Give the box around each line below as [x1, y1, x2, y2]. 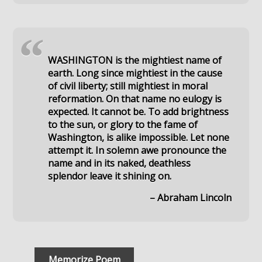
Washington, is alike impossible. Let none [48, 130, 230, 144]
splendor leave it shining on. [48, 169, 172, 182]
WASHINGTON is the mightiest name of [48, 53, 222, 67]
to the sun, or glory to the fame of [48, 118, 198, 131]
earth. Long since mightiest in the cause [48, 66, 223, 80]
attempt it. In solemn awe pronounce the [48, 143, 227, 157]
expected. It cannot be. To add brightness [48, 105, 229, 118]
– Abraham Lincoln [149, 191, 232, 204]
